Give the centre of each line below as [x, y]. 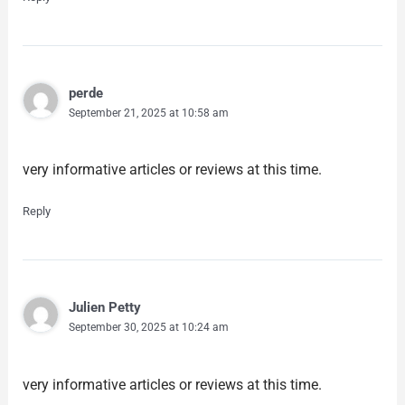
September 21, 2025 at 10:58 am [148, 113]
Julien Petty [104, 308]
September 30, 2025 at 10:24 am [148, 328]
